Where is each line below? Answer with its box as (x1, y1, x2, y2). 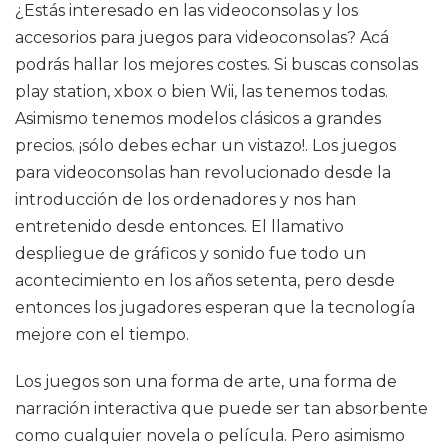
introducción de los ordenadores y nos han (15, 190, 356, 209)
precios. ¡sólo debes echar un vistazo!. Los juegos (15, 136, 396, 155)
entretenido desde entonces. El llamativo (15, 217, 344, 236)
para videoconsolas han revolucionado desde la (15, 163, 391, 182)
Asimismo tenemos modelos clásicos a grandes (15, 109, 381, 128)
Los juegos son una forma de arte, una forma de (15, 372, 397, 391)
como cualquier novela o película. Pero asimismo (15, 426, 405, 445)
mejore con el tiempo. (15, 325, 189, 344)
